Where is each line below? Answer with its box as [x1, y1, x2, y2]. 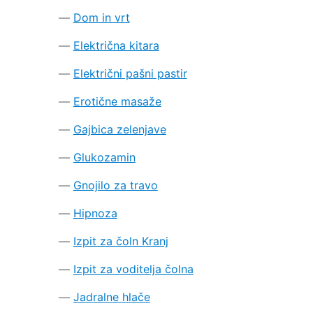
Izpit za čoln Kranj [73, 233, 168, 248]
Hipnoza [73, 205, 117, 220]
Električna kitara [73, 38, 159, 52]
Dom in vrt [73, 10, 130, 24]
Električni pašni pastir [73, 66, 187, 80]
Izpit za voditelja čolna [73, 261, 194, 276]
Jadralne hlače [73, 289, 150, 304]
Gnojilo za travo [73, 177, 158, 192]
